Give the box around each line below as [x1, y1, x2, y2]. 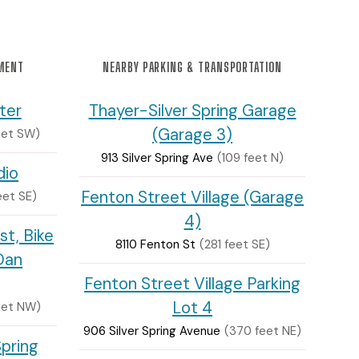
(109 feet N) [217, 149, 284, 166]
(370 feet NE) [224, 322, 302, 339]
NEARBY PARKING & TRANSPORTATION [103, 58, 282, 75]
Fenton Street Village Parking [84, 272, 301, 294]
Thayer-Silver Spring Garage [88, 99, 296, 121]
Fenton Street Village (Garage [81, 186, 305, 208]
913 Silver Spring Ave [101, 149, 214, 166]
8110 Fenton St [115, 236, 196, 252]
